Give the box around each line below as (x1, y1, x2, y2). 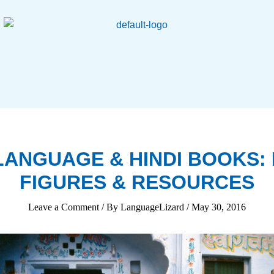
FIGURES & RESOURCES (20, 171, 254, 193)
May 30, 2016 (191, 202, 246, 212)
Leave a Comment (28, 202, 99, 212)
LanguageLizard (120, 202, 187, 212)
